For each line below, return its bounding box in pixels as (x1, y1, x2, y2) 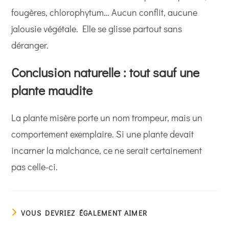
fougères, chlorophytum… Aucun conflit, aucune (11, 6, 198, 19)
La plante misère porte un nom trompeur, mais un (11, 111, 203, 124)
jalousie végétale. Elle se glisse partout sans (11, 22, 182, 35)
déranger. (11, 39, 49, 52)
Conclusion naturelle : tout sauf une (11, 64, 200, 81)
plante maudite (11, 82, 93, 99)
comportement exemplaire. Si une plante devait (11, 128, 194, 141)
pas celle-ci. (11, 161, 58, 173)
